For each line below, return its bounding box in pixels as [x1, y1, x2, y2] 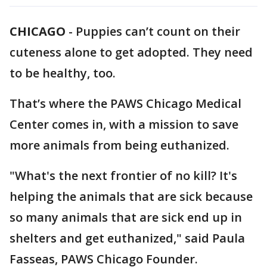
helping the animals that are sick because [10, 188, 253, 204]
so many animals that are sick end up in [10, 209, 242, 225]
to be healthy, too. [10, 65, 116, 81]
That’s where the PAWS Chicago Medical [10, 95, 241, 111]
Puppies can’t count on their [76, 23, 240, 39]
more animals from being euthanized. [10, 137, 229, 153]
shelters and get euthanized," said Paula [10, 230, 245, 246]
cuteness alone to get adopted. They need [10, 44, 253, 60]
